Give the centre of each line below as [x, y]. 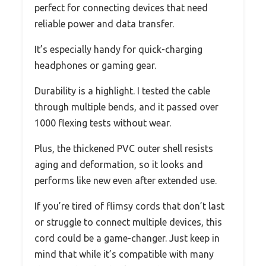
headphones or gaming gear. [95, 65]
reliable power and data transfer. [104, 23]
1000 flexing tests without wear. [103, 123]
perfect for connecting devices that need [121, 7]
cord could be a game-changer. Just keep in [127, 238]
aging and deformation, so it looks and [119, 164]
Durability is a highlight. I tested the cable [122, 91]
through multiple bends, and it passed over [126, 107]
